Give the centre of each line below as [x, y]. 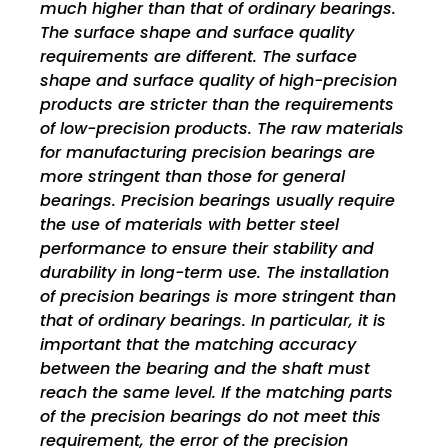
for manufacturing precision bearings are [207, 153]
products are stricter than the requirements [217, 105]
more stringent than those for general [192, 177]
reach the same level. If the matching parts [216, 393]
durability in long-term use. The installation [214, 273]
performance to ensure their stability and [207, 249]
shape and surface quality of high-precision [218, 81]
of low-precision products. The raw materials [222, 129]
